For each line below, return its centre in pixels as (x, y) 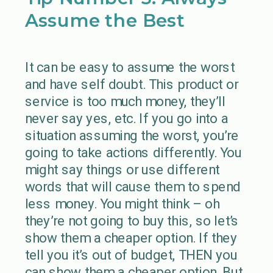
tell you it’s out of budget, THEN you (131, 255)
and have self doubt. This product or (131, 84)
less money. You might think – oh (122, 204)
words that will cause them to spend (133, 186)
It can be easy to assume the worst (129, 67)
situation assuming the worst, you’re (132, 135)
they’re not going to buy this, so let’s (132, 221)
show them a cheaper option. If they (131, 238)
